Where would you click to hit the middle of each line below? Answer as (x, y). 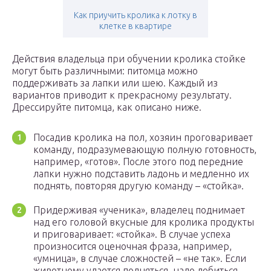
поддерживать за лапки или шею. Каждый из (115, 83)
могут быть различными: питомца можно (105, 71)
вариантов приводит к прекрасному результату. (122, 95)
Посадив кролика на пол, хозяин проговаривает (143, 138)
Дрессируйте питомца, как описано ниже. (107, 107)
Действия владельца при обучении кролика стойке (129, 59)
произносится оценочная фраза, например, (132, 247)
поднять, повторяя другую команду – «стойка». (139, 186)
